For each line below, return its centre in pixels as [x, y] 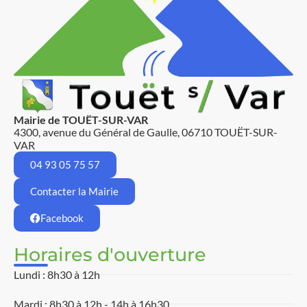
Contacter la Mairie [74, 191]
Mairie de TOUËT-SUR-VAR [81, 119]
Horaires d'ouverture [110, 254]
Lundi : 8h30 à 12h [57, 274]
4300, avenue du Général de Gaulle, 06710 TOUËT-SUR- [146, 132]
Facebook [62, 218]
